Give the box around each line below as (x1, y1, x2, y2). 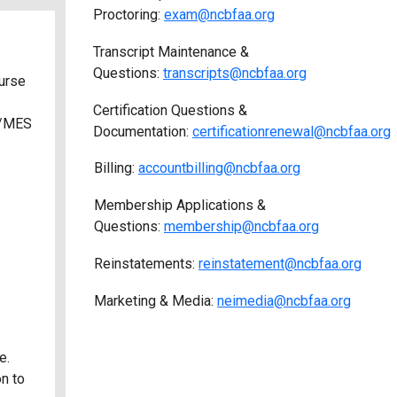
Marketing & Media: (94, 292, 217, 310)
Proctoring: (93, 6, 164, 24)
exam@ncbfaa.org (164, 6, 275, 24)
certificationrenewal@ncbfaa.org (192, 123, 391, 141)
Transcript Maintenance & (93, 43, 249, 61)
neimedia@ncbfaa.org (217, 292, 351, 310)
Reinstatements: (94, 255, 198, 273)
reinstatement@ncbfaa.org (198, 255, 362, 273)
